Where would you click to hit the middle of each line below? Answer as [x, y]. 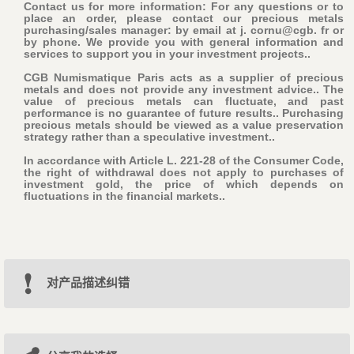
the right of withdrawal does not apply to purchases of [184, 173]
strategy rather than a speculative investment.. [149, 137]
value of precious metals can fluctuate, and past [184, 102]
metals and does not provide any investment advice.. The [184, 90]
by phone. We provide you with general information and [184, 42]
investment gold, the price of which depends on [184, 185]
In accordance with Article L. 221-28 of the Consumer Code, [184, 161]
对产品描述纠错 [88, 283]
